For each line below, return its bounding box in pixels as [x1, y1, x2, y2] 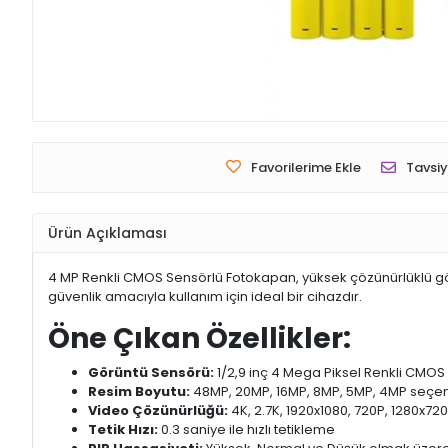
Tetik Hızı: [88, 420, 158, 440]
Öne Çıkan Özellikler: [48, 319, 351, 359]
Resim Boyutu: [88, 382, 190, 402]
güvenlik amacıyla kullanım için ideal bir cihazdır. [48, 287, 362, 307]
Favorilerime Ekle [251, 158, 361, 178]
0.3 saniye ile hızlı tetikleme [158, 420, 335, 440]
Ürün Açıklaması [48, 222, 167, 243]
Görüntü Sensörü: [88, 363, 214, 383]
